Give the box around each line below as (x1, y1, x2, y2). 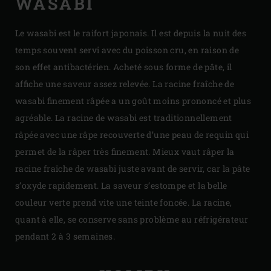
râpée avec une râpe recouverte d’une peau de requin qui (15, 129, 249, 141)
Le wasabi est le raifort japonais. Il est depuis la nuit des (15, 27, 246, 39)
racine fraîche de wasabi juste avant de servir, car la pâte (15, 163, 250, 175)
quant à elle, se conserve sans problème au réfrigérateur (15, 214, 249, 226)
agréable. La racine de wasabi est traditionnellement (15, 112, 232, 124)
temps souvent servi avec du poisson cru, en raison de (15, 44, 240, 56)
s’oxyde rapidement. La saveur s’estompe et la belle (15, 180, 227, 192)
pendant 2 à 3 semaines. (15, 230, 116, 243)
